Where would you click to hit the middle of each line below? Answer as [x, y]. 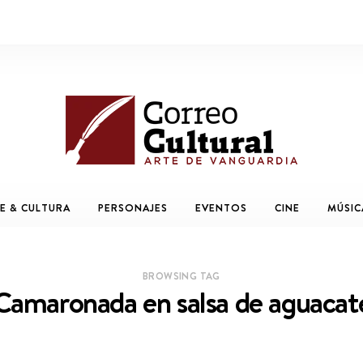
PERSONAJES [132, 208]
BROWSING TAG [181, 276]
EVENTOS [221, 208]
